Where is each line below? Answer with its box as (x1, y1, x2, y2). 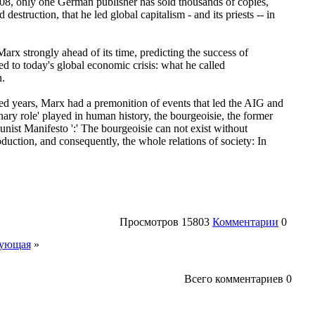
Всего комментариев (184, 272, 283, 285)
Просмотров (120, 215, 179, 228)
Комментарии (212, 215, 278, 228)
